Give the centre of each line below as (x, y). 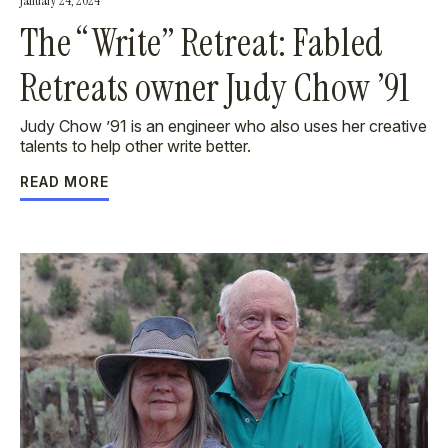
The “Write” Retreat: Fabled (202, 43)
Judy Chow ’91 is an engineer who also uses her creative (223, 126)
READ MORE (64, 181)
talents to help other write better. (135, 146)
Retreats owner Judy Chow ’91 (215, 88)
